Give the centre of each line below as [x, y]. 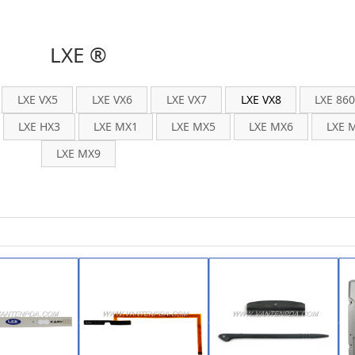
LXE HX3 [39, 126]
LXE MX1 [116, 126]
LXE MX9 [78, 153]
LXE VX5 [37, 99]
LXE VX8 [261, 99]
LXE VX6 [112, 99]
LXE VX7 [186, 99]
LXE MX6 [271, 126]
